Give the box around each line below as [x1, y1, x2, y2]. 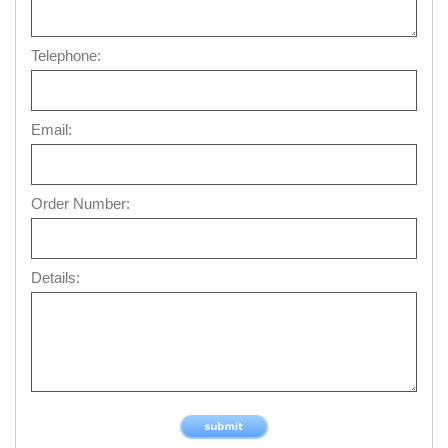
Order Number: [31, 195, 131, 213]
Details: [31, 269, 81, 287]
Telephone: [31, 47, 102, 65]
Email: [31, 121, 73, 139]
